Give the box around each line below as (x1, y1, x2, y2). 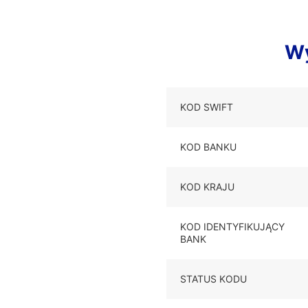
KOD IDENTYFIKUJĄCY (180, 221, 285, 232)
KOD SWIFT (180, 101, 233, 113)
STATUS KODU (180, 273, 247, 285)
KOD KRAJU (180, 181, 234, 192)
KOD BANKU (180, 141, 236, 153)
